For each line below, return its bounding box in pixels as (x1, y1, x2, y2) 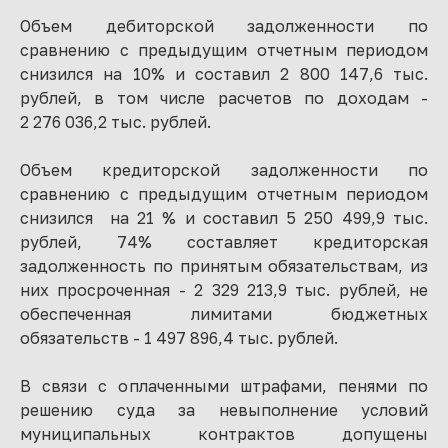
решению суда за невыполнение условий (20, 399, 428, 420)
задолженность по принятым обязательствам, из (20, 255, 428, 276)
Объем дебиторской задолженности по (20, 15, 428, 36)
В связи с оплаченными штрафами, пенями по (20, 375, 428, 396)
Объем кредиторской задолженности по (20, 159, 428, 180)
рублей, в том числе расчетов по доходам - (20, 87, 428, 108)
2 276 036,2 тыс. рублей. (20, 111, 211, 132)
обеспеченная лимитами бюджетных (20, 303, 428, 324)
